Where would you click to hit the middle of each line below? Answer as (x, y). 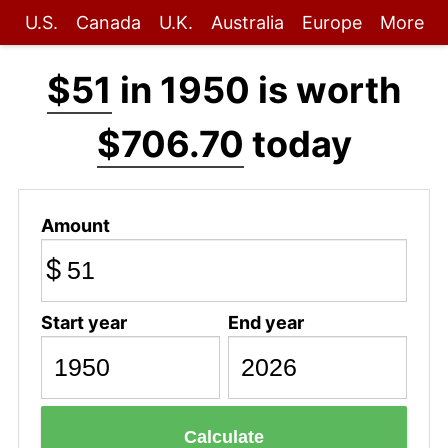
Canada (108, 22)
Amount (75, 225)
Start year (83, 322)
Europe (331, 22)
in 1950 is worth (256, 90)
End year (265, 322)
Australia (247, 22)
